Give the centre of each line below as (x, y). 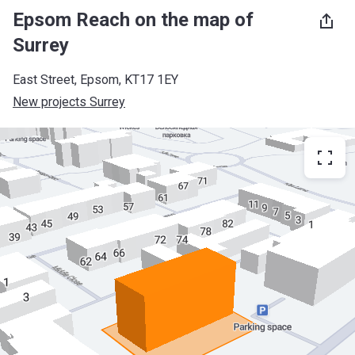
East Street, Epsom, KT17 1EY (95, 80)
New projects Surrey (69, 102)
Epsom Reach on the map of (133, 20)
